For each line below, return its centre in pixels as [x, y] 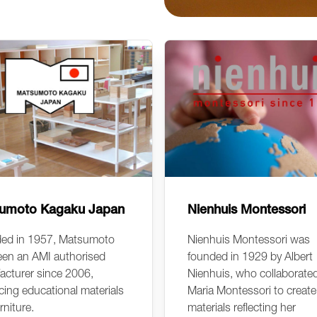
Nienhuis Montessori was [249, 240]
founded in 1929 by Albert [250, 257]
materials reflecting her [242, 307]
